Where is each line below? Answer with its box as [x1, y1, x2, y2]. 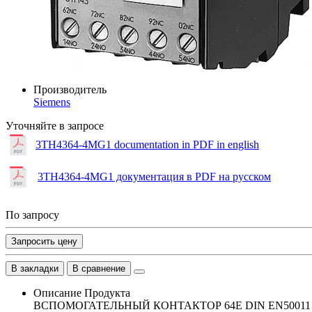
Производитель [33, 83, 107, 95]
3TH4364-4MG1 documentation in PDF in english [36, 138, 259, 150]
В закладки [11, 263, 58, 274]
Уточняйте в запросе [6, 119, 104, 132]
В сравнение [72, 263, 125, 274]
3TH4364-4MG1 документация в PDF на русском [38, 170, 271, 182]
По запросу [6, 208, 59, 221]
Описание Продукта [33, 286, 130, 299]
